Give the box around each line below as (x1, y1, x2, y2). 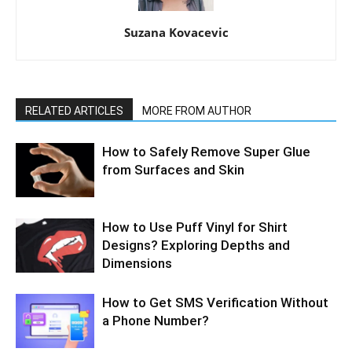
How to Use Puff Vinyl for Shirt (102, 219, 288, 236)
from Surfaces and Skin (102, 162, 244, 178)
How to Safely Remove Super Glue (102, 144, 310, 160)
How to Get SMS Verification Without (102, 295, 328, 311)
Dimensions (102, 255, 172, 272)
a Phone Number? (102, 313, 209, 329)
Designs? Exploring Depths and (102, 237, 290, 254)
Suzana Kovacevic (123, 24, 229, 41)
